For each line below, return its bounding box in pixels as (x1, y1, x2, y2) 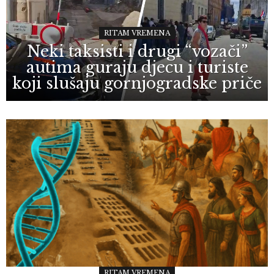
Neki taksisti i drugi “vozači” (26, 42, 248, 61)
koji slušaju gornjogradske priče (12, 73, 262, 93)
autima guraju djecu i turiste (26, 57, 248, 77)
